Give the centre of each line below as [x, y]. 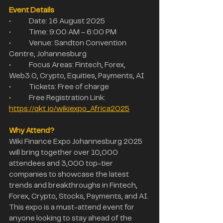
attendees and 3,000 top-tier [62, 164]
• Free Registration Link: [68, 98]
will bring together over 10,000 [64, 153]
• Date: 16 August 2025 [67, 21]
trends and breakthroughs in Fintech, [74, 185]
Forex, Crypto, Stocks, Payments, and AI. [80, 196]
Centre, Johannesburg [48, 54]
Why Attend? [32, 131]
